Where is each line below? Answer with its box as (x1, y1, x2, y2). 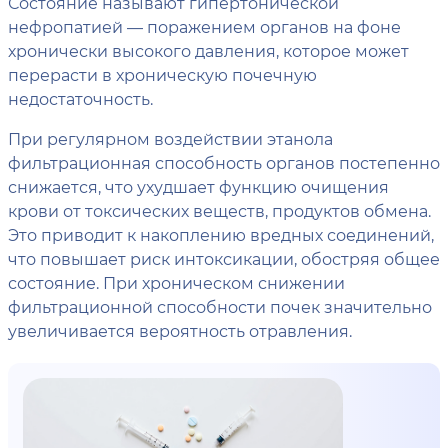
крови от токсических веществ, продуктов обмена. (8, 200, 431, 221)
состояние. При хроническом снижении (8, 272, 345, 293)
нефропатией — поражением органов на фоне (8, 16, 401, 37)
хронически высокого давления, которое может (8, 40, 409, 61)
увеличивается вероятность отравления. (8, 320, 352, 341)
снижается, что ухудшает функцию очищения (8, 176, 389, 197)
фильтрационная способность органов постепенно (8, 152, 440, 173)
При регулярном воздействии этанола (8, 128, 333, 149)
